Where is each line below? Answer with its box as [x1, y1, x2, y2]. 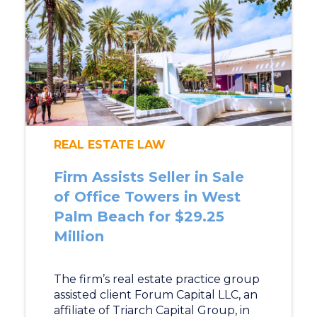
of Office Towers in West [53, 188, 241, 205]
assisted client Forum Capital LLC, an [53, 288, 258, 301]
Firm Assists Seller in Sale [53, 168, 244, 185]
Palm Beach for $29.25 [53, 208, 224, 225]
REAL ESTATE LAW [53, 138, 166, 151]
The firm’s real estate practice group [53, 272, 260, 286]
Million [53, 228, 104, 245]
